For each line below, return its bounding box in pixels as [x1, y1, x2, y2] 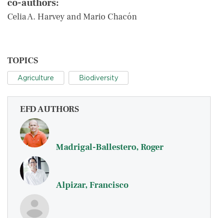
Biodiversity [79, 74, 118, 82]
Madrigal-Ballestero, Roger [56, 142, 163, 153]
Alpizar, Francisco [56, 180, 128, 191]
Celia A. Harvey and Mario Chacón [7, 11, 137, 22]
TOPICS [7, 55, 38, 66]
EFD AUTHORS [20, 104, 79, 115]
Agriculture [18, 74, 54, 82]
